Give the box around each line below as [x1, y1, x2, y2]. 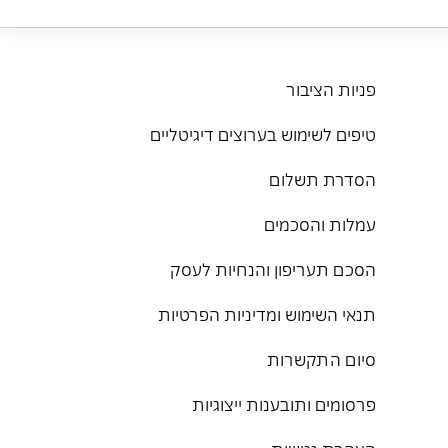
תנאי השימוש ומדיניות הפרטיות [158, 301, 376, 325]
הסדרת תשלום [269, 166, 376, 190]
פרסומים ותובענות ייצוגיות [192, 391, 376, 415]
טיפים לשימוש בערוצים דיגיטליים [150, 121, 376, 145]
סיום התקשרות [267, 346, 376, 370]
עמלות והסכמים [264, 211, 376, 235]
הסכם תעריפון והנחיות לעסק [170, 256, 376, 280]
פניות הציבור [286, 76, 376, 100]
